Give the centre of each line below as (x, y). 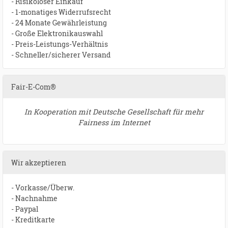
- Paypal (25, 209)
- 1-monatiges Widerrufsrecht (61, 12)
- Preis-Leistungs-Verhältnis (60, 44)
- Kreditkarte (33, 220)
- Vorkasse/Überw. (44, 188)
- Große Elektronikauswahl (57, 34)
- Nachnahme (34, 198)
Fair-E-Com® (34, 87)
